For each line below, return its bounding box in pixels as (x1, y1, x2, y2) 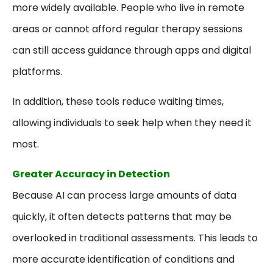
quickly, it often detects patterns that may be (12, 210, 232, 224)
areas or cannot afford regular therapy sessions (12, 22, 243, 37)
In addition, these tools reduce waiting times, (12, 94, 224, 109)
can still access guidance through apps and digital (12, 43, 251, 58)
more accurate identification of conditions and (12, 252, 235, 267)
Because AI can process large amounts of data (12, 188, 236, 203)
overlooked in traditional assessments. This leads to (12, 231, 258, 246)
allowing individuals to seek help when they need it (12, 116, 252, 130)
